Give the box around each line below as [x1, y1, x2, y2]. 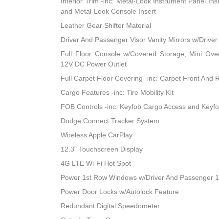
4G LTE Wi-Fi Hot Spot [61, 159, 131, 168]
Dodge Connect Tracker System [61, 117, 160, 125]
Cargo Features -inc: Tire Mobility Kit [61, 88, 174, 97]
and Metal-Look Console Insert [61, 7, 156, 16]
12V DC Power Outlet [61, 60, 127, 68]
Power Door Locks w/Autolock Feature [61, 188, 179, 196]
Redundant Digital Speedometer [61, 202, 160, 210]
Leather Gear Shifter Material [61, 22, 152, 30]
